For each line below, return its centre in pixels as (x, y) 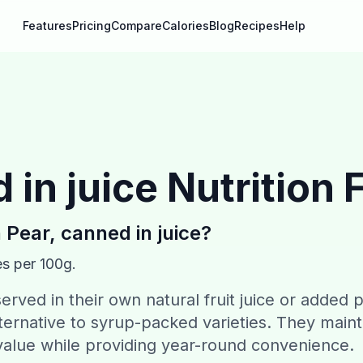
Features (47, 26)
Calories (186, 26)
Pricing (92, 26)
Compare (137, 26)
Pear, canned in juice (104, 233)
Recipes (257, 26)
